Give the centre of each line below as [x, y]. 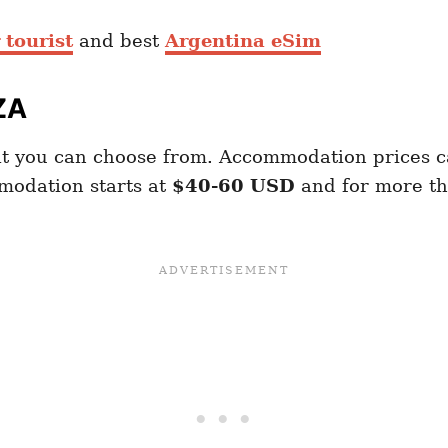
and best [119, 40]
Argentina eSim [243, 40]
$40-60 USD [233, 185]
